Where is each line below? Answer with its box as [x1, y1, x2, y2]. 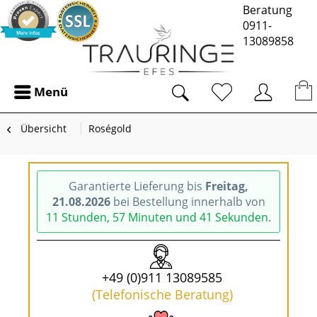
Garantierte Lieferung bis [69, 178, 205, 194]
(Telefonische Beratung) [91, 286, 233, 303]
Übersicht [21, 122, 67, 135]
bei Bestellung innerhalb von [110, 194, 265, 209]
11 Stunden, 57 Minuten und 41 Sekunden [46, 209, 268, 225]
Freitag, [205, 178, 248, 194]
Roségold [88, 122, 132, 135]
